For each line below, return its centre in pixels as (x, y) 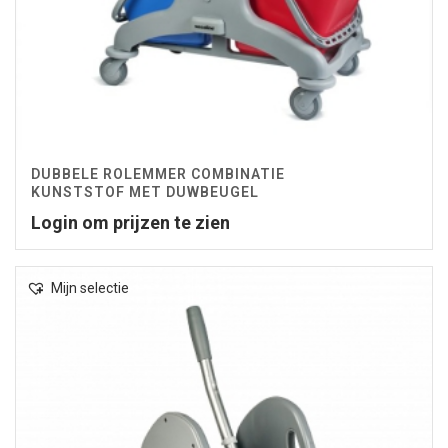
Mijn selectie (90, 287)
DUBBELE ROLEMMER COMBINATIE (158, 173)
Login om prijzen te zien (130, 222)
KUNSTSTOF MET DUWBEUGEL (145, 191)
